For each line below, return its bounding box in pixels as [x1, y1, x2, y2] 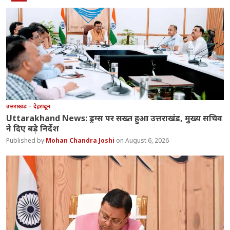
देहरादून [33, 102, 51, 110]
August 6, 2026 [125, 136, 169, 145]
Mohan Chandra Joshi [46, 136, 117, 145]
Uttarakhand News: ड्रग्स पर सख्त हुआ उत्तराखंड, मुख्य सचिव [6, 112, 223, 124]
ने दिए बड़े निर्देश [6, 123, 60, 135]
